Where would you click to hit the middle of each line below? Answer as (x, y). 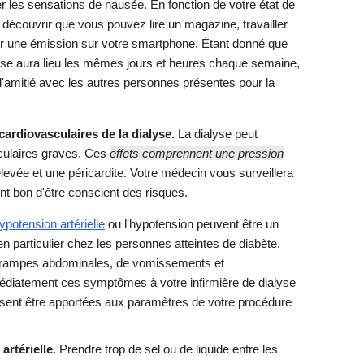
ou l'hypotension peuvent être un (192, 223)
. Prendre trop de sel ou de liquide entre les (165, 349)
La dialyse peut (216, 133)
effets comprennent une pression (197, 153)
